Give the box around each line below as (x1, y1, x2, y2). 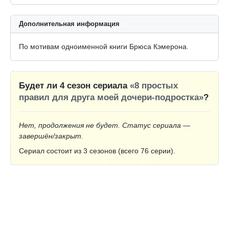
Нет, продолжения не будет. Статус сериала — (19, 121, 190, 130)
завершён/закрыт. (19, 132, 83, 141)
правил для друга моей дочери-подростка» (19, 93, 203, 103)
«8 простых (130, 81, 178, 91)
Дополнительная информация (19, 20, 120, 28)
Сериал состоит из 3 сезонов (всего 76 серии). (19, 147, 175, 155)
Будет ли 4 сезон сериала (19, 81, 130, 91)
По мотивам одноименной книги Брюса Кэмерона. (19, 42, 189, 51)
